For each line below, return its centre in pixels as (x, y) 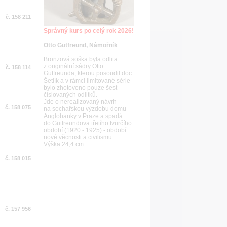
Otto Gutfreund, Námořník (81, 45)
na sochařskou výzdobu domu (85, 109)
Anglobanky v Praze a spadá (83, 116)
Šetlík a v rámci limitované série (87, 81)
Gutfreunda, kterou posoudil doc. (88, 73)
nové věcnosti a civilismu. (79, 137)
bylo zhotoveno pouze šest (80, 88)
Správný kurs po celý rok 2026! (89, 31)
